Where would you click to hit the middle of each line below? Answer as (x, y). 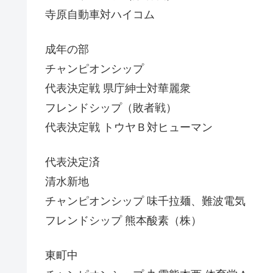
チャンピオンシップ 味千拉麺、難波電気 (145, 201)
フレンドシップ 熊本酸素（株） (123, 221)
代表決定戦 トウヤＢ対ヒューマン (129, 127)
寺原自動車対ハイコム (100, 14)
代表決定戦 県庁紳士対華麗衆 (118, 88)
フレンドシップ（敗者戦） (111, 108)
